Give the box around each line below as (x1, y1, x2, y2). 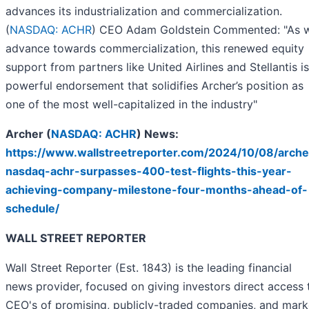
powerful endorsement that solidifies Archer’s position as (6, 78, 303, 92)
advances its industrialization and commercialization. (6, 3, 282, 18)
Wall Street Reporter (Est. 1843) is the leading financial (6, 260, 292, 275)
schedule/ (6, 201, 59, 215)
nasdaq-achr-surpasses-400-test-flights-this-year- (6, 163, 292, 178)
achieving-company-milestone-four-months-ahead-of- (6, 182, 308, 197)
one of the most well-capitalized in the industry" (6, 97, 257, 111)
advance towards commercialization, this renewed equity (6, 41, 304, 55)
